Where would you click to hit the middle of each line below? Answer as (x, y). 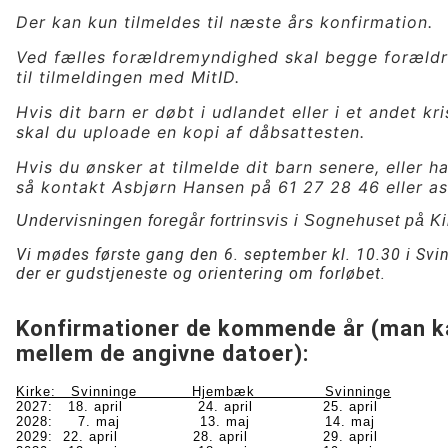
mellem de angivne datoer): (163, 353)
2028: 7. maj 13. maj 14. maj (196, 421)
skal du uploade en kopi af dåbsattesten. (191, 132)
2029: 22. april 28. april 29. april (197, 436)
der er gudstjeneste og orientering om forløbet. (201, 273)
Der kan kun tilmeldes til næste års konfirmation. (225, 22)
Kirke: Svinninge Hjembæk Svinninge (204, 391)
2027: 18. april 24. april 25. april (197, 406)
